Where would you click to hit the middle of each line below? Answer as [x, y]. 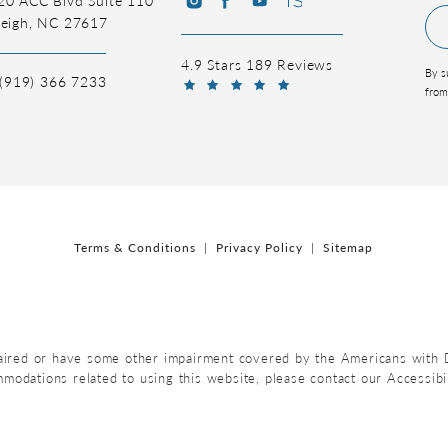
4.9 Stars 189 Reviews [257, 63]
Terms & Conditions [135, 247]
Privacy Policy [260, 247]
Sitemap [348, 247]
